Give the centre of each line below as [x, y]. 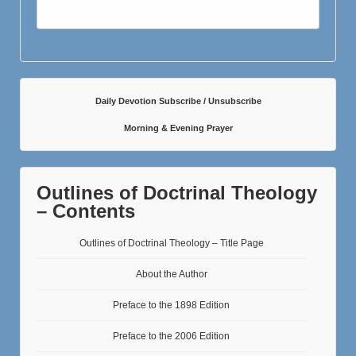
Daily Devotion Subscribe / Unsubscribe [178, 101]
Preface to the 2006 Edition [172, 336]
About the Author [171, 274]
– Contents [86, 211]
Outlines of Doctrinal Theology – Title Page [171, 243]
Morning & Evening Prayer [178, 128]
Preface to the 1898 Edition [172, 305]
